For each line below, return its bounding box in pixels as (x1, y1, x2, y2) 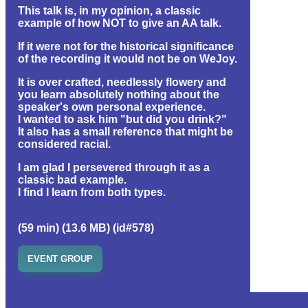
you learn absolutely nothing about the (18, 88, 219, 100)
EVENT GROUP (27, 253, 93, 264)
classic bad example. (18, 173, 126, 186)
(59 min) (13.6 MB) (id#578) (18, 221, 154, 234)
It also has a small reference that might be (18, 125, 233, 137)
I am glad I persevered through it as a (18, 161, 210, 173)
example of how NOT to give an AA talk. (18, 16, 221, 29)
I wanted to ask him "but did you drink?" (18, 113, 227, 125)
